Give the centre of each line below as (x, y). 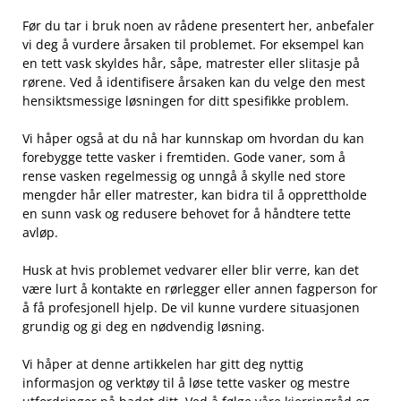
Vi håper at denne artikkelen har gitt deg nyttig (163, 363)
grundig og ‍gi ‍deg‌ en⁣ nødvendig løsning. (144, 326)
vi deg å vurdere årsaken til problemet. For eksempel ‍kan (193, 44)
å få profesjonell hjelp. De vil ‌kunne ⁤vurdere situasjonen (191, 307)
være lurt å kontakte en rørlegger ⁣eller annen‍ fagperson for (200, 288)
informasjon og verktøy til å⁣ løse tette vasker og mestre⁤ (186, 382)
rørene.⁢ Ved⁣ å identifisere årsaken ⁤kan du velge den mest (194, 81)
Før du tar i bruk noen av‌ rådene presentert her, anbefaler (198, 25)
